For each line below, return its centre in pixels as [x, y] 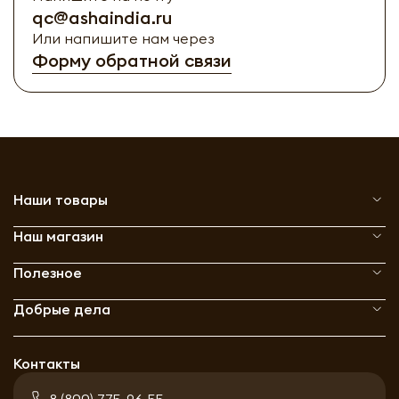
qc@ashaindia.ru [102, 17]
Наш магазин [58, 236]
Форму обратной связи [132, 60]
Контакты [47, 363]
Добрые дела [62, 309]
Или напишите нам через [123, 38]
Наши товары [61, 199]
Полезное [48, 272]
